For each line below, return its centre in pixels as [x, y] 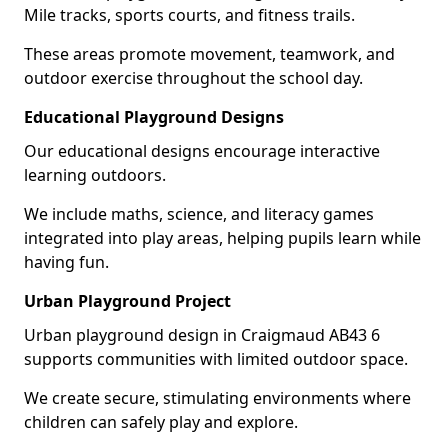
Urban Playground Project [127, 300]
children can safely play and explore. [161, 421]
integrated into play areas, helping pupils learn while [222, 237]
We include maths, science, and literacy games [199, 213]
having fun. [66, 261]
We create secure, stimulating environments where [217, 397]
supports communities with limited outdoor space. [216, 358]
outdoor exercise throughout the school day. [193, 77]
